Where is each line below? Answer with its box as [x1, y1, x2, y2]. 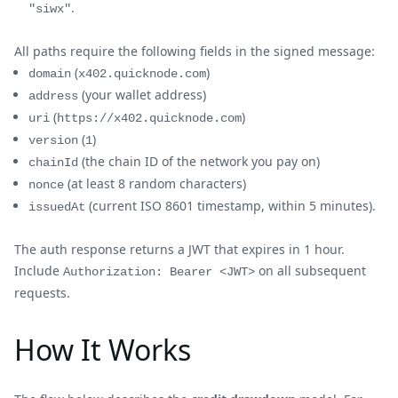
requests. [14, 283, 70, 301]
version [28, 132, 78, 147]
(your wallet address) [78, 85, 206, 103]
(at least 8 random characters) [64, 174, 246, 192]
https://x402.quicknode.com [57, 110, 242, 125]
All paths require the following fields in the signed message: [14, 42, 375, 60]
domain [28, 66, 71, 81]
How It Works [14, 330, 191, 369]
